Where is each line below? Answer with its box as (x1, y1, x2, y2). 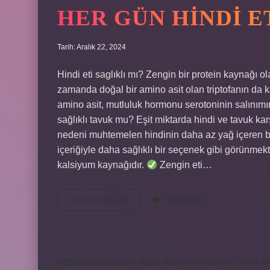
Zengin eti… (157, 160, 213, 170)
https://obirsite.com (57, 257, 137, 267)
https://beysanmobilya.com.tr (139, 257, 260, 267)
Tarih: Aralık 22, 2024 (57, 43, 126, 51)
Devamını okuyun (70, 196, 127, 204)
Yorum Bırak (164, 196, 204, 204)
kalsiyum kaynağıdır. (57, 160, 146, 170)
